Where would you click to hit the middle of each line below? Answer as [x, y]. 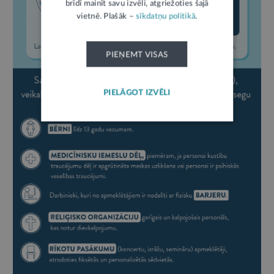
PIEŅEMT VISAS [137, 55]
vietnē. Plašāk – [106, 17]
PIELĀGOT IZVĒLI [137, 93]
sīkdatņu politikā [166, 17]
